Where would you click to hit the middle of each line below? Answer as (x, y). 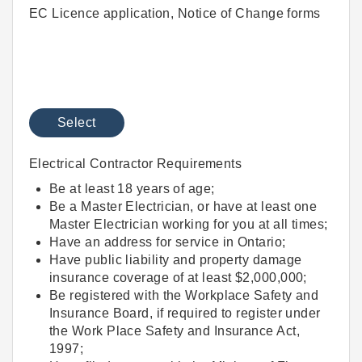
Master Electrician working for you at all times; (189, 224)
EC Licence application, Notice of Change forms (175, 14)
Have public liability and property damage (176, 259)
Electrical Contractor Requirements (136, 164)
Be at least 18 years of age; (132, 188)
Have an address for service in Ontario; (168, 242)
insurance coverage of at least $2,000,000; (178, 277)
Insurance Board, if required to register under (185, 313)
